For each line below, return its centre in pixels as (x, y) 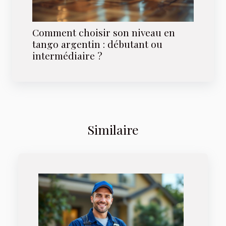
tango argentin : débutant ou (97, 44)
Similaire (113, 130)
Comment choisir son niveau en (104, 33)
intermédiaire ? (67, 56)
